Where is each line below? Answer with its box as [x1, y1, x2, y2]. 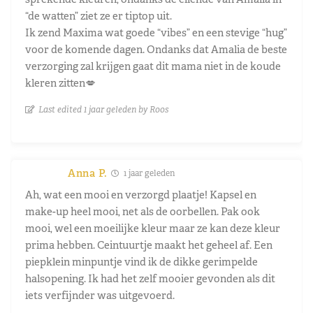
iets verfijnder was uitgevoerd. [25, 288, 175, 302]
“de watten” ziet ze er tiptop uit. [25, 8, 172, 22]
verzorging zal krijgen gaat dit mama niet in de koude [25, 59, 281, 73]
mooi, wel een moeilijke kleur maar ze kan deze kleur [25, 221, 280, 235]
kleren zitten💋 [25, 75, 96, 89]
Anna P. [68, 166, 108, 180]
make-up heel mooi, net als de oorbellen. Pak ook [25, 204, 260, 218]
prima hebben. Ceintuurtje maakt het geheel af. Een [25, 238, 272, 252]
